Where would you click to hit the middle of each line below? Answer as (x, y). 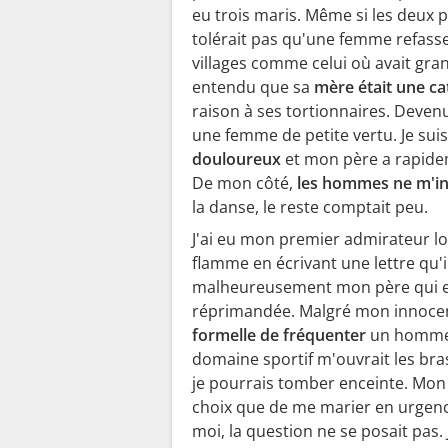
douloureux (238, 158)
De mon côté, (242, 182)
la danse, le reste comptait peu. (310, 206)
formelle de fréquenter (281, 334)
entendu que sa (251, 86)
